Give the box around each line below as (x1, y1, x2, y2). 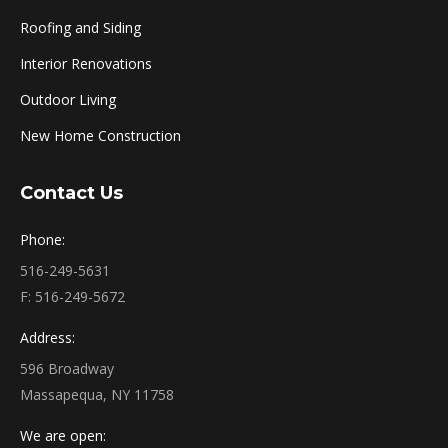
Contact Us (20, 182, 123, 205)
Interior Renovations (20, 54, 152, 74)
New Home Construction (20, 126, 181, 146)
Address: (20, 328, 75, 348)
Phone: (20, 230, 65, 250)
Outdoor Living (20, 90, 116, 110)
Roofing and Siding (20, 18, 141, 38)
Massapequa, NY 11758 (20, 385, 174, 405)
